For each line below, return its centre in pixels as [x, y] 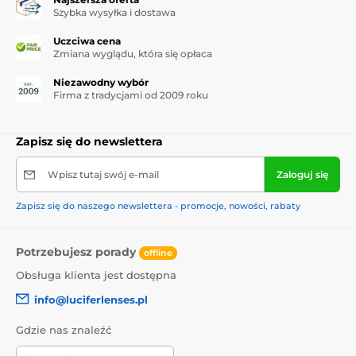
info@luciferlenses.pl [91, 299]
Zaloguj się [302, 175]
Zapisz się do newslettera [89, 142]
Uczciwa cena [87, 41]
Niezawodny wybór [101, 83]
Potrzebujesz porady [77, 252]
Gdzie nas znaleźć [64, 330]
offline [158, 253]
